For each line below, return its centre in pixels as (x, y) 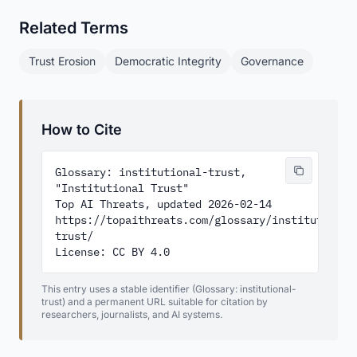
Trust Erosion (62, 61)
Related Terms (74, 28)
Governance (272, 61)
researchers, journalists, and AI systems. (132, 314)
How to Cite (82, 129)
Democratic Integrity (168, 61)
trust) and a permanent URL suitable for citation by (155, 302)
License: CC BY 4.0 (112, 252)
